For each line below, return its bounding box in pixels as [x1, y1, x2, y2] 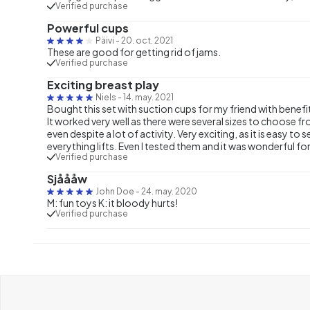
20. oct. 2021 [121, 35, 173, 46]
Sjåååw [47, 171, 87, 186]
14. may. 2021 [123, 91, 174, 102]
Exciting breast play [47, 77, 159, 92]
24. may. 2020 [141, 185, 197, 197]
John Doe [95, 185, 134, 197]
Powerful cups [47, 20, 129, 35]
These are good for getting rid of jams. [47, 45, 221, 58]
